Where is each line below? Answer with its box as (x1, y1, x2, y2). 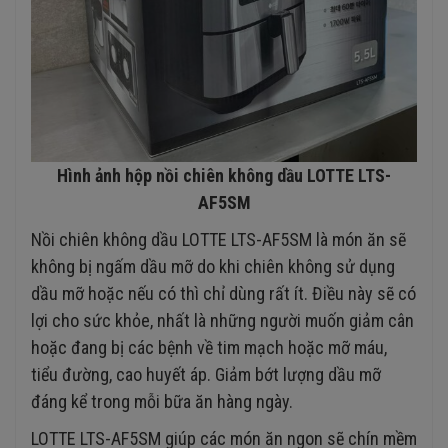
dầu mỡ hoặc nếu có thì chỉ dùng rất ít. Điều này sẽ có (31, 282, 416, 304)
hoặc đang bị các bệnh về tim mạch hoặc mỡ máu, (31, 336, 387, 358)
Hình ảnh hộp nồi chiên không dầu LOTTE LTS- (57, 164, 391, 186)
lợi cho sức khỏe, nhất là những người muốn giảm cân (31, 309, 414, 331)
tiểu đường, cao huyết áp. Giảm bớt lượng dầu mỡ (31, 363, 381, 385)
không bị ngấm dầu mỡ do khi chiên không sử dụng (31, 255, 395, 277)
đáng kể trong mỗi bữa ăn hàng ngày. (31, 390, 293, 412)
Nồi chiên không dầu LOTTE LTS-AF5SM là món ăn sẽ (31, 228, 406, 250)
